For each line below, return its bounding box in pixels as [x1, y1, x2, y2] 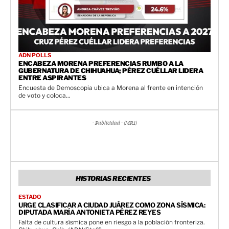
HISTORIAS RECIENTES [76, 174, 151, 182]
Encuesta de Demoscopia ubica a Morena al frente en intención [18, 83, 203, 91]
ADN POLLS [18, 51, 51, 59]
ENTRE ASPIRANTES [18, 73, 86, 82]
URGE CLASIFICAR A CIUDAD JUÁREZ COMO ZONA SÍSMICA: [18, 200, 205, 209]
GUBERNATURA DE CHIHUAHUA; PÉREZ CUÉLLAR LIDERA [18, 66, 203, 75]
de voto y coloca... [18, 91, 71, 99]
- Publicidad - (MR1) [92, 120, 137, 126]
